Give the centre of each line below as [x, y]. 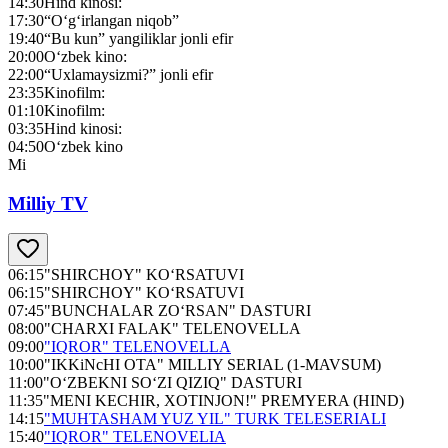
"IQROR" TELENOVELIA [135, 437]
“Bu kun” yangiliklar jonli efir [138, 38]
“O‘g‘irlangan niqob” [111, 20]
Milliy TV [48, 203]
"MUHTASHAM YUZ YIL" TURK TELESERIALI [215, 419]
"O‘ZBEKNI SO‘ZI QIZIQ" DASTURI [172, 383]
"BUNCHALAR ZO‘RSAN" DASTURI [177, 311]
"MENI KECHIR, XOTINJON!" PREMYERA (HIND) [223, 401]
